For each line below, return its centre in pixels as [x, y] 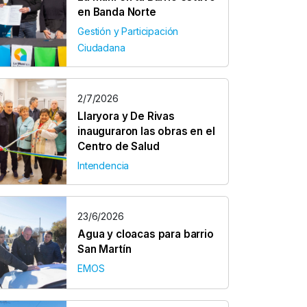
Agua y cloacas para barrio [146, 234]
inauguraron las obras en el [146, 131]
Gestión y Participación [128, 31]
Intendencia [103, 165]
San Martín [105, 249]
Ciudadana [101, 48]
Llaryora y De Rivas [126, 116]
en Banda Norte [117, 12]
